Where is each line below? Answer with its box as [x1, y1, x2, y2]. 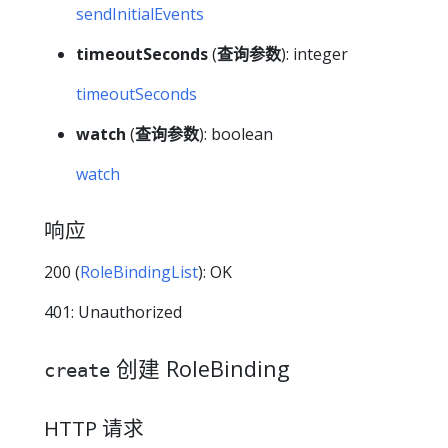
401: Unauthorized [44, 301, 182, 324]
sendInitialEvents [76, 2, 204, 25]
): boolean [199, 122, 273, 145]
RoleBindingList [80, 261, 198, 284]
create [44, 359, 110, 382]
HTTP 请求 [44, 413, 144, 442]
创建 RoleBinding [110, 354, 290, 384]
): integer [281, 42, 348, 65]
